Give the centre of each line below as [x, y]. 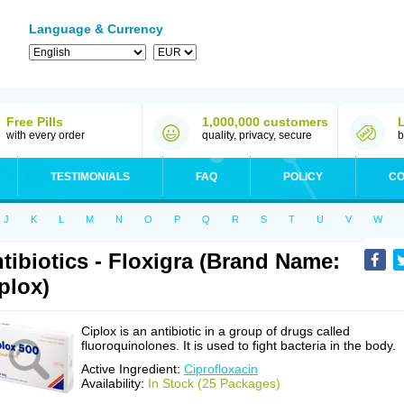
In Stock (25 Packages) [214, 383]
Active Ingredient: [133, 369]
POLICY [303, 177]
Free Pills [35, 122]
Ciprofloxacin [221, 369]
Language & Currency [96, 29]
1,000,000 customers [265, 122]
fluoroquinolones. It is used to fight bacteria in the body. [239, 345]
